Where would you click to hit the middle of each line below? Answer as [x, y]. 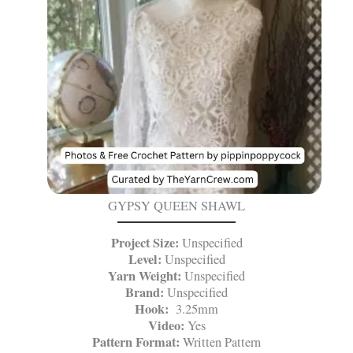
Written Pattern [220, 342]
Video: [166, 326]
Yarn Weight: [146, 276]
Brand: [145, 293]
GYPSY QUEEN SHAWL [176, 206]
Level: [145, 260]
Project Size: [145, 243]
